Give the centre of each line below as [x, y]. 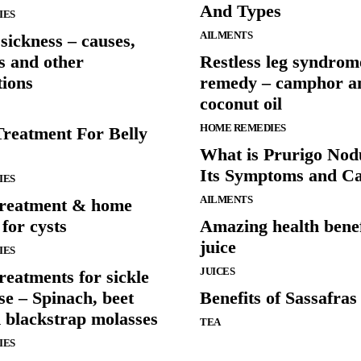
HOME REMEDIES [243, 128]
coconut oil [241, 104]
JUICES [217, 272]
